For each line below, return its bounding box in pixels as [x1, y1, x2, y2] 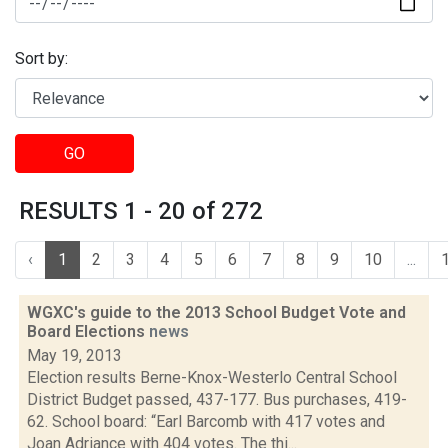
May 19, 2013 [27, 346, 122, 365]
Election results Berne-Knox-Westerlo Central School [27, 368, 397, 387]
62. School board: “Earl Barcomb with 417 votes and [27, 412, 385, 431]
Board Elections [27, 322, 149, 341]
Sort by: [15, 49, 68, 69]
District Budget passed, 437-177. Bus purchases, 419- [27, 390, 407, 409]
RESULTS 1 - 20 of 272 [19, 197, 263, 225]
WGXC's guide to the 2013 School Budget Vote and [27, 303, 406, 322]
